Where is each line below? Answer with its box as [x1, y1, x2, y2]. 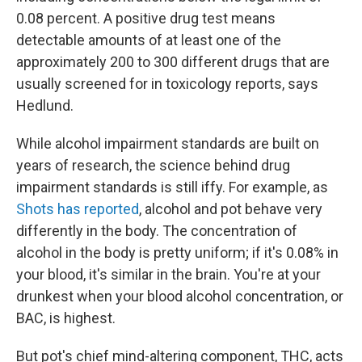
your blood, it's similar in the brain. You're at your [16, 266, 321, 283]
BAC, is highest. [16, 309, 116, 326]
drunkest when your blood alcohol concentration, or [16, 288, 343, 305]
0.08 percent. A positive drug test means [16, 10, 276, 27]
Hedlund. [16, 97, 74, 114]
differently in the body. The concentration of [16, 222, 297, 239]
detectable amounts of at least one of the [16, 32, 281, 48]
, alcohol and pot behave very [139, 200, 322, 217]
